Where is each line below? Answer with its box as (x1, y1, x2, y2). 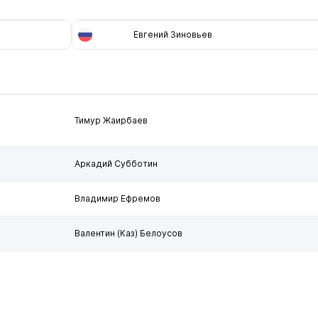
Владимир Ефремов (75, 193, 160, 204)
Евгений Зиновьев (133, 29, 212, 40)
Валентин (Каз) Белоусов (75, 228, 182, 238)
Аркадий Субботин (75, 158, 158, 169)
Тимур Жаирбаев (75, 115, 148, 126)
